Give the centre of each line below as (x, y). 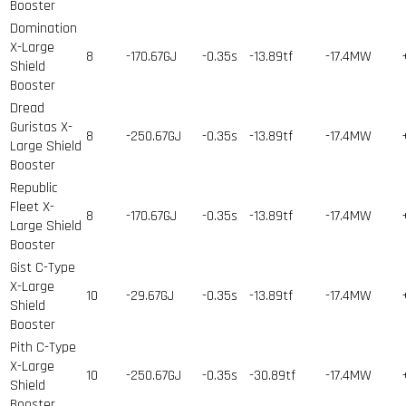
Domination (43, 28)
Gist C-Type (43, 267)
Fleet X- (32, 207)
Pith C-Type (43, 347)
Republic (34, 188)
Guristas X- (41, 127)
